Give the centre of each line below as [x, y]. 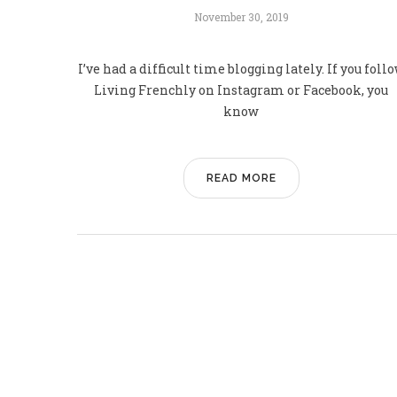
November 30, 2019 [241, 16]
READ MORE [241, 178]
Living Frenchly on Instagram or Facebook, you [241, 90]
